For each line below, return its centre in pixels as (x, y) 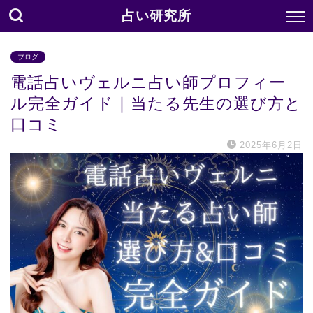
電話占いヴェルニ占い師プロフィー (148, 82)
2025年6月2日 (271, 145)
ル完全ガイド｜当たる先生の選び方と (156, 103)
